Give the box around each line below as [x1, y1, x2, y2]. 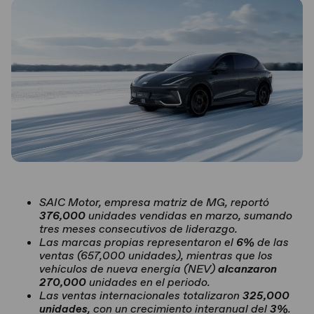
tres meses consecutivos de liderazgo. [39, 221, 238, 236]
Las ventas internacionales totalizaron [39, 288, 243, 303]
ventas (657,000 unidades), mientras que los [39, 248, 273, 263]
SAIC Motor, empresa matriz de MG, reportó [39, 195, 269, 210]
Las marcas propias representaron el [39, 235, 236, 250]
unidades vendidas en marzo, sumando [86, 208, 292, 223]
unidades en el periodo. [86, 275, 210, 289]
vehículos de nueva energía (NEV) [39, 261, 218, 276]
